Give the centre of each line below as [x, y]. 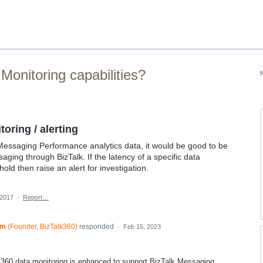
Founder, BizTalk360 [42, 227]
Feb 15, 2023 [142, 227]
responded [96, 227]
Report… [36, 197]
